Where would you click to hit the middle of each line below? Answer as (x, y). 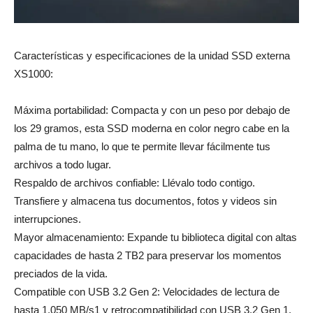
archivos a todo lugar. (63, 165)
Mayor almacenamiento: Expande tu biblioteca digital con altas (155, 238)
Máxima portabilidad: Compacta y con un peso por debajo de (152, 110)
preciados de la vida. (61, 274)
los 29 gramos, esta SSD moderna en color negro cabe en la (152, 129)
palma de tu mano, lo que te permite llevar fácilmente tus (142, 147)
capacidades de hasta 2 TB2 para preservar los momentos (148, 256)
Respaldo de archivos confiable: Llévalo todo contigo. (134, 183)
